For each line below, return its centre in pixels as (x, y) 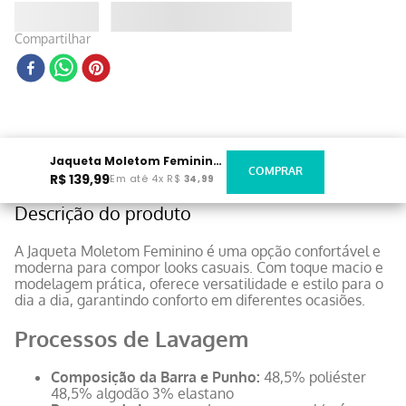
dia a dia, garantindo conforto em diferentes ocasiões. (190, 300)
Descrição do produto (103, 213)
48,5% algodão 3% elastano (142, 394)
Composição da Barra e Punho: (155, 377)
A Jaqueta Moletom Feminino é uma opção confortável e (198, 251)
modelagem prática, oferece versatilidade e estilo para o (199, 284)
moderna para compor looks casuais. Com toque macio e (199, 268)
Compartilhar (53, 38)
